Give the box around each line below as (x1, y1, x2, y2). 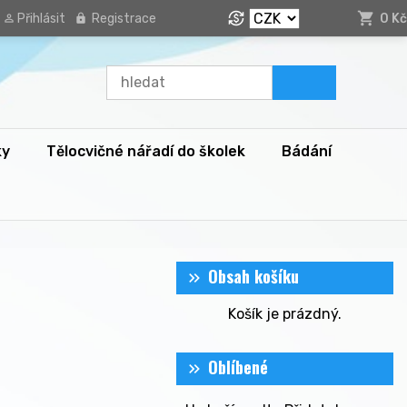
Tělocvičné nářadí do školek (46, 143, 245, 160)
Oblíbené (208, 355, 269, 379)
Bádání (282, 143, 332, 160)
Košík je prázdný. (228, 305, 342, 323)
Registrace (92, 10, 157, 26)
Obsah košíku (208, 264, 300, 288)
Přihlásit (17, 10, 66, 26)
